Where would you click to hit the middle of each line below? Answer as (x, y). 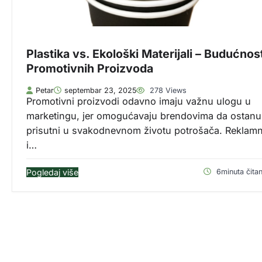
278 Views (167, 91)
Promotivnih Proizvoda (90, 68)
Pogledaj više (52, 173)
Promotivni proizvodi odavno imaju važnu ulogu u (139, 101)
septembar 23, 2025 (100, 91)
